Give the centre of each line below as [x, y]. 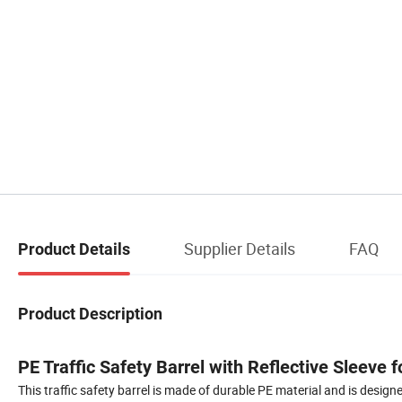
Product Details [74, 249]
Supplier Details [240, 248]
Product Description [90, 313]
